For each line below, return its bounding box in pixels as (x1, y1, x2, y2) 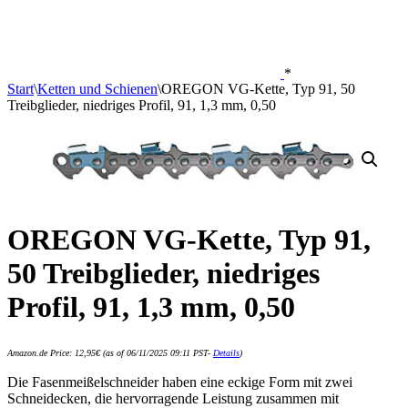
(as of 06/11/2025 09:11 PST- (100, 348, 213, 359)
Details (213, 348, 240, 359)
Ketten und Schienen (37, 81, 158, 97)
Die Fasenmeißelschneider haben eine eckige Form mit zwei (7, 374, 352, 391)
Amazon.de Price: (7, 348, 75, 359)
